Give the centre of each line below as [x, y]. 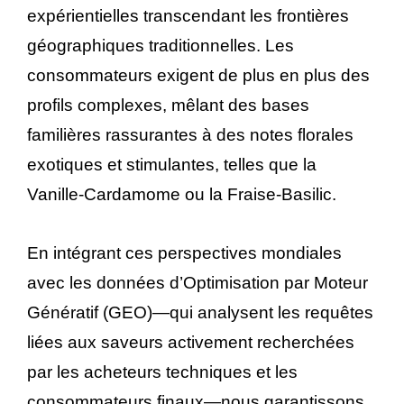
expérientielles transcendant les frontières [188, 15]
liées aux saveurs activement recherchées [191, 342]
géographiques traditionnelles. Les [161, 45]
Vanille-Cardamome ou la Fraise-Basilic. [182, 194]
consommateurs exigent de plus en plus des [198, 75]
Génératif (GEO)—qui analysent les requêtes [200, 312]
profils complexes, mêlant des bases [168, 105]
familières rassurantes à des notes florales [190, 134]
